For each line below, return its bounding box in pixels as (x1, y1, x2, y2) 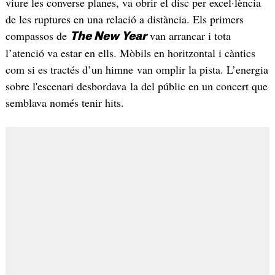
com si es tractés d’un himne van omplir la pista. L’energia (5, 61, 268, 77)
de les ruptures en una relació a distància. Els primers (5, 11, 244, 26)
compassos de (5, 28, 70, 43)
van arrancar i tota (146, 28, 231, 43)
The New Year (69, 30, 147, 42)
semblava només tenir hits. (5, 95, 124, 110)
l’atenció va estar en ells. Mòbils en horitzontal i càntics (5, 45, 255, 60)
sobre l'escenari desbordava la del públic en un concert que (5, 78, 268, 93)
